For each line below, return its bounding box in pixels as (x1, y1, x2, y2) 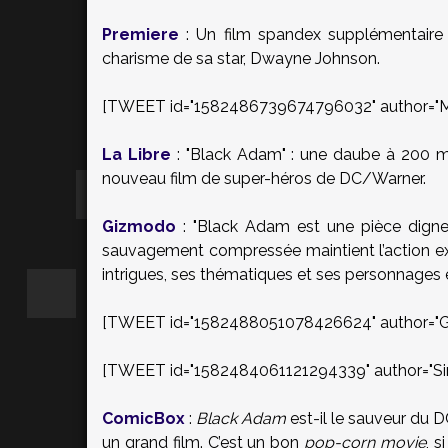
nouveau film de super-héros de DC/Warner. (102, 169, 426, 188)
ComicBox (102, 409, 185, 428)
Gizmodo (102, 217, 176, 236)
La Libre (102, 145, 171, 164)
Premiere (102, 25, 179, 44)
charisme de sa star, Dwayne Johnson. (102, 49, 380, 68)
